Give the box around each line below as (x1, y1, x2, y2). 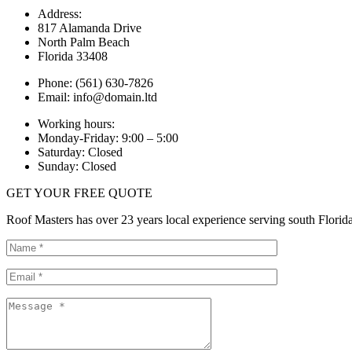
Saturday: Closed (38, 145, 123, 159)
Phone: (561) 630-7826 (38, 75, 153, 90)
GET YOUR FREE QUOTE (6, 185, 152, 200)
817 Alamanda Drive (38, 20, 141, 35)
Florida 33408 (38, 49, 108, 63)
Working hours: (38, 116, 115, 130)
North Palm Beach (38, 35, 130, 49)
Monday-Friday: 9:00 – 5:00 (38, 130, 178, 145)
